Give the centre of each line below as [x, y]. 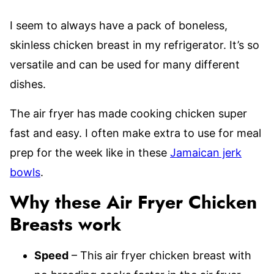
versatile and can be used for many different [125, 64]
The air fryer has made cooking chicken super [128, 113]
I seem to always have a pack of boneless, [119, 25]
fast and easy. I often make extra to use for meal [135, 133]
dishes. [28, 84]
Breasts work [65, 225]
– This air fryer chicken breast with [160, 255]
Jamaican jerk [206, 152]
